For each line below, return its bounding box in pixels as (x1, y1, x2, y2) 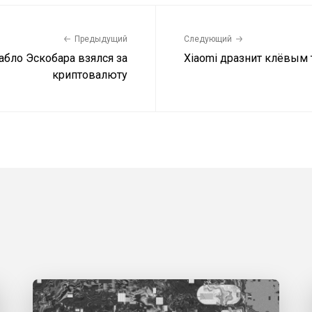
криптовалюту (52, 68, 127, 81)
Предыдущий (75, 34, 127, 44)
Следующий (184, 34, 232, 44)
